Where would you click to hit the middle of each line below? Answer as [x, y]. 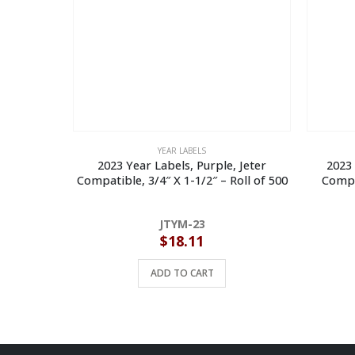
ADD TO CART [182, 273]
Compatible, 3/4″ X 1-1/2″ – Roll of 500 [182, 179]
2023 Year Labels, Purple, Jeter [182, 164]
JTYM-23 [182, 223]
